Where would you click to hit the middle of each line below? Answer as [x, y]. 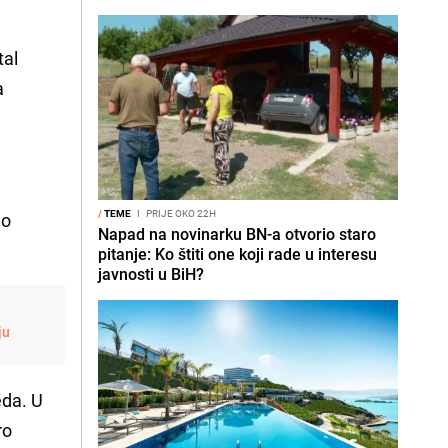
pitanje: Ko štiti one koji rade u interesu [237, 254]
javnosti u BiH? [151, 274]
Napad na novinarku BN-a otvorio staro [237, 234]
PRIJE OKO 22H [180, 213]
